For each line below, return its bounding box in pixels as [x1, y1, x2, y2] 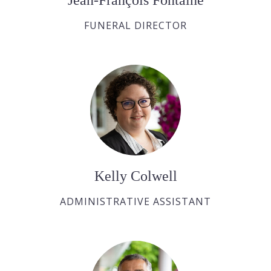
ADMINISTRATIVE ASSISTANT [60, 194, 211, 208]
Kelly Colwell [94, 168, 177, 184]
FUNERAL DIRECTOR [84, 18, 187, 32]
